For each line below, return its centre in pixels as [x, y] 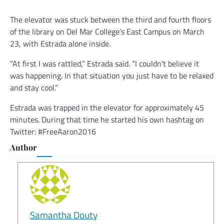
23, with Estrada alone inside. [60, 44]
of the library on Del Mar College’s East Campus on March [107, 32]
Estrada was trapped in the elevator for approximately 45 [107, 108]
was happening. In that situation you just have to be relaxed [112, 76]
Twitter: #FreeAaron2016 [53, 132]
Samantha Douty [64, 215]
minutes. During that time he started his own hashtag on [107, 120]
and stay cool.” [34, 88]
